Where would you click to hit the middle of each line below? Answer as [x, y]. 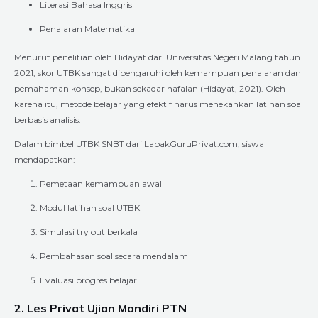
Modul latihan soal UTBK [90, 207]
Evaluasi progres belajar [88, 280]
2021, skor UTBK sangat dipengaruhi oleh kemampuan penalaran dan [158, 72]
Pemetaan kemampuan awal [101, 183]
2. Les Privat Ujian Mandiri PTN [100, 308]
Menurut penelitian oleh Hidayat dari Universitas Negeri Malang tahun [157, 57]
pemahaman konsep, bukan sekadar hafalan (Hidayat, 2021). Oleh [150, 88]
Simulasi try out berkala [89, 231]
